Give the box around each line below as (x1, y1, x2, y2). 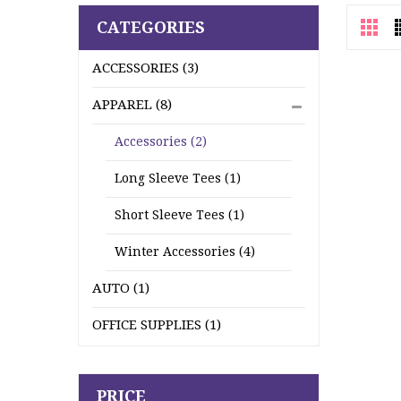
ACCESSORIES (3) (92, 60, 199, 76)
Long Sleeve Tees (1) (115, 171, 241, 185)
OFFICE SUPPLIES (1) (92, 317, 221, 333)
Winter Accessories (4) (115, 244, 255, 259)
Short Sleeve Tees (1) (115, 208, 244, 222)
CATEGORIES (97, 18, 205, 37)
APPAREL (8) (92, 97, 172, 113)
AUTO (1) (92, 280, 149, 296)
